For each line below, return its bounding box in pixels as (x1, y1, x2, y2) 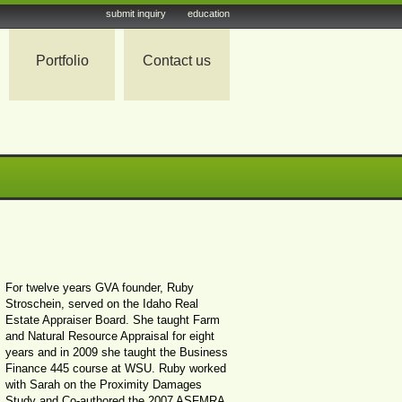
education (188, 8, 230, 19)
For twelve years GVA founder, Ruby (5, 281, 194, 294)
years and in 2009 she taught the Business (5, 345, 228, 359)
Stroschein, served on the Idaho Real (5, 297, 198, 310)
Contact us (143, 53, 211, 68)
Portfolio (35, 53, 89, 68)
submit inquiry (106, 8, 166, 19)
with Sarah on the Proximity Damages (5, 378, 202, 391)
